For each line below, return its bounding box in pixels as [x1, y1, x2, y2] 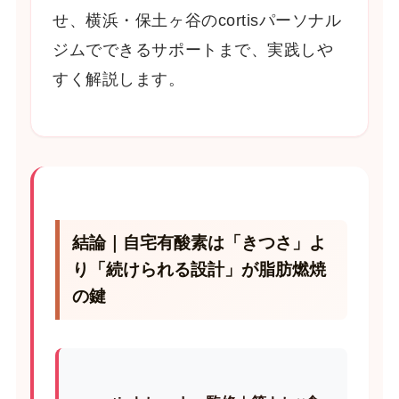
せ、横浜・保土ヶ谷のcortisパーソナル [53, 12, 342, 30]
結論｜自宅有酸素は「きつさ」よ [72, 232, 327, 252]
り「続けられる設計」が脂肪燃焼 [72, 259, 327, 279]
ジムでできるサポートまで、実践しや [53, 41, 334, 60]
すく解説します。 [53, 70, 185, 89]
